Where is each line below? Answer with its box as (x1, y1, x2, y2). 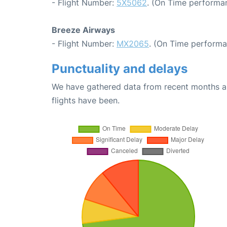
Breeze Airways (52, 24, 115, 35)
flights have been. (52, 95, 120, 105)
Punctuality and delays (52, 61, 187, 76)
